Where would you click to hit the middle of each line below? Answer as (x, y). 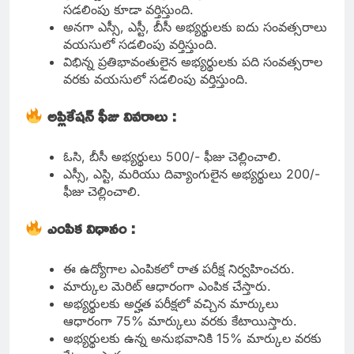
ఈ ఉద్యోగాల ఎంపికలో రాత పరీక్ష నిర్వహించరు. (179, 269)
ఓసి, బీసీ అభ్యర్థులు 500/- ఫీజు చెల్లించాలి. (174, 157)
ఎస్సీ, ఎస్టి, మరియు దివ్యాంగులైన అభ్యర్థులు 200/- (192, 174)
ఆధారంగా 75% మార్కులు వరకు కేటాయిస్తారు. (180, 321)
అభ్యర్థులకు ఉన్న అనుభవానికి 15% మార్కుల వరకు (192, 339)
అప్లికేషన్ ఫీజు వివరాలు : (112, 116)
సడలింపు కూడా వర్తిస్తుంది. (130, 10)
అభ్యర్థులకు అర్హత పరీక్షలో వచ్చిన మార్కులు (171, 304)
